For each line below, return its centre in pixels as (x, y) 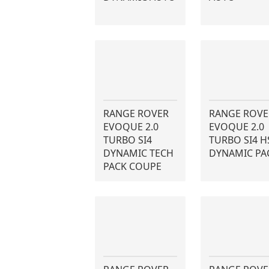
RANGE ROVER (136, 113)
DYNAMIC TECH (139, 153)
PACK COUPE (133, 166)
